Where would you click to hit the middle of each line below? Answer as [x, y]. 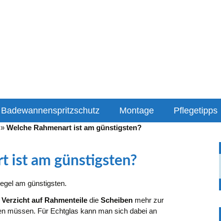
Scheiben [117, 200]
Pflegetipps [196, 110]
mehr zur [148, 200]
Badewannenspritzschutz [50, 110]
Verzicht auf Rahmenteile [44, 200]
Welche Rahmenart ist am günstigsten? [74, 128]
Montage [137, 110]
